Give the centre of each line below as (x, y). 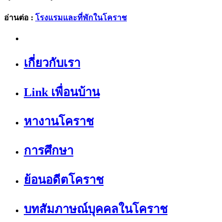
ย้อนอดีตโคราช (64, 180)
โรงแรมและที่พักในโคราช (81, 17)
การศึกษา (49, 150)
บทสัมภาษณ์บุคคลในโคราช (96, 209)
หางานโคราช (59, 121)
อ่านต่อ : (20, 17)
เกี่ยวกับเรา (52, 63)
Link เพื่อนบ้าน (62, 92)
